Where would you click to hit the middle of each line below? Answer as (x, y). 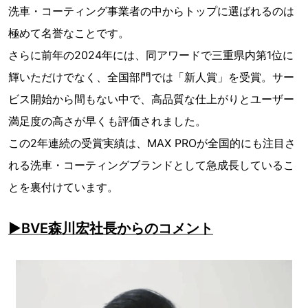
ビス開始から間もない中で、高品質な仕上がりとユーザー (151, 99)
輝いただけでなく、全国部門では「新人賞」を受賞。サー (151, 77)
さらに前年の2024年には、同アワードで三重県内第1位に (151, 55)
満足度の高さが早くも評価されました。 (107, 121)
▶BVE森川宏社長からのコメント (111, 229)
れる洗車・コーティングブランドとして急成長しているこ (151, 165)
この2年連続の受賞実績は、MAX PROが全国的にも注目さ (152, 143)
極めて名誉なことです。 (69, 33)
